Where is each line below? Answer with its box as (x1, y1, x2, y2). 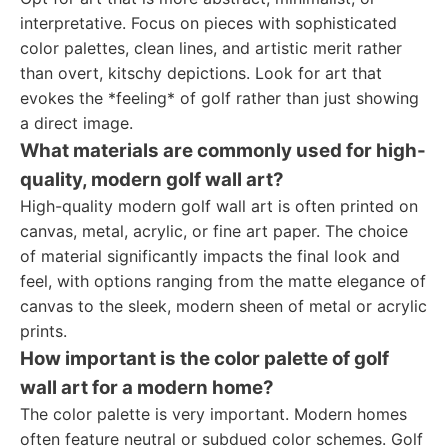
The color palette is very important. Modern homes (20, 404, 407, 424)
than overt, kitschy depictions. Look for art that (20, 63, 382, 83)
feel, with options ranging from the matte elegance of (20, 271, 426, 291)
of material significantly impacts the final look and (20, 246, 400, 266)
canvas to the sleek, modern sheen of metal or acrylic (20, 296, 427, 316)
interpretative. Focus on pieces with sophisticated (20, 13, 397, 33)
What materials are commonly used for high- (20, 139, 426, 162)
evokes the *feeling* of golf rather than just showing (20, 88, 419, 108)
